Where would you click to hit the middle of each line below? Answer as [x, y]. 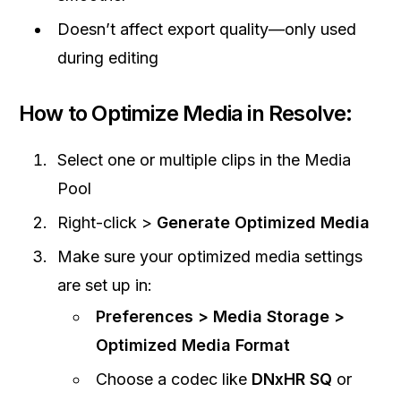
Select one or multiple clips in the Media [204, 160]
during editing [108, 58]
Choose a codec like [174, 379]
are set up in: [105, 285]
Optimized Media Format [193, 345]
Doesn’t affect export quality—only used [207, 29]
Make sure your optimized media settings [210, 256]
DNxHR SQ [292, 379]
